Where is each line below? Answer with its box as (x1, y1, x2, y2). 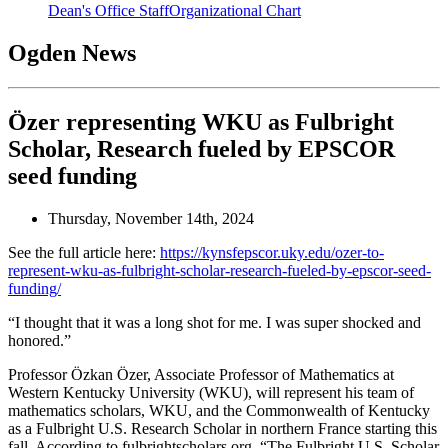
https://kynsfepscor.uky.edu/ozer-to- (160, 243, 384, 261)
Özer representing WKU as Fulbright (8, 108, 394, 135)
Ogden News (8, 40, 136, 67)
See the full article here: (8, 243, 160, 261)
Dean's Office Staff (48, 2, 169, 20)
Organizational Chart (169, 2, 301, 20)
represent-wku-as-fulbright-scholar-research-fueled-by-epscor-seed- (8, 261, 431, 279)
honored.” (8, 331, 71, 349)
